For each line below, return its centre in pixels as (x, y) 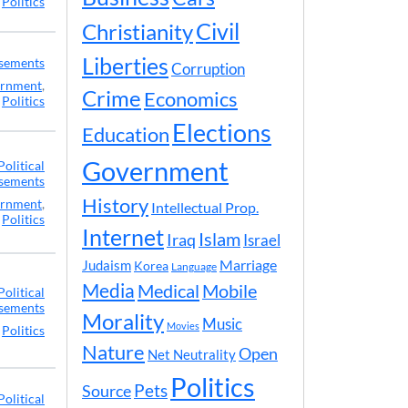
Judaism (107, 265)
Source (107, 391)
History (115, 205)
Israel (262, 240)
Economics (191, 99)
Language (194, 266)
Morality (123, 321)
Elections (222, 133)
